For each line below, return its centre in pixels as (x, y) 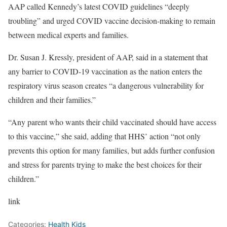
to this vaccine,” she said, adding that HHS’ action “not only (104, 136)
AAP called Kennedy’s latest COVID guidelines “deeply (99, 7)
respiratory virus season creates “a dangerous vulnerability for (106, 86)
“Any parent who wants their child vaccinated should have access (112, 122)
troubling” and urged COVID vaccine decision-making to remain (112, 21)
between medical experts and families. (70, 35)
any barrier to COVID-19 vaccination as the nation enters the (105, 71)
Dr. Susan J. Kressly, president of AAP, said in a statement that (108, 57)
